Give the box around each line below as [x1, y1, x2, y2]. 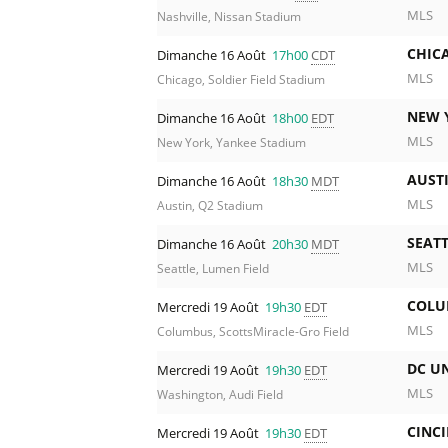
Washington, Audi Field [157, 387, 283, 403]
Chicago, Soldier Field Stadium [157, 72, 325, 88]
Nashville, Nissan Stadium [157, 9, 301, 25]
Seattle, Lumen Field [157, 261, 269, 277]
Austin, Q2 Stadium [157, 198, 263, 214]
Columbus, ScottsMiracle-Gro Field [157, 324, 349, 340]
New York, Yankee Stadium [157, 135, 306, 151]
